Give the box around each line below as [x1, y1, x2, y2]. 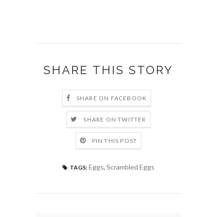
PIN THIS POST [92, 137, 138, 145]
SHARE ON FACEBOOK [76, 94, 147, 102]
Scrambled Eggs [107, 163, 155, 171]
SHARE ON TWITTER [83, 116, 146, 124]
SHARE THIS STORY [44, 63, 173, 77]
